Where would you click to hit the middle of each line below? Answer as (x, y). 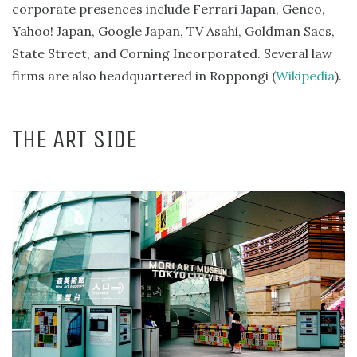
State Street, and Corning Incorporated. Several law (172, 53)
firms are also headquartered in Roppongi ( (144, 75)
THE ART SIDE (75, 139)
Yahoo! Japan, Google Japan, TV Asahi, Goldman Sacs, (173, 31)
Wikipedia (305, 75)
